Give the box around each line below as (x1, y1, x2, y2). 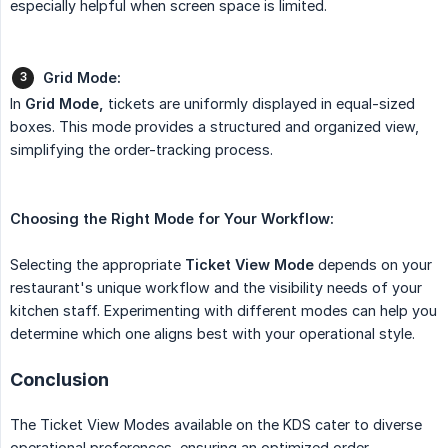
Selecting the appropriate (10, 256, 185, 274)
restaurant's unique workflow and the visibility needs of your (10, 279, 422, 297)
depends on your (314, 256, 432, 274)
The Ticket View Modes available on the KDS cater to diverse (10, 416, 422, 434)
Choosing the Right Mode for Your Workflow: (10, 210, 334, 228)
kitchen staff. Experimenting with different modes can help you (10, 302, 437, 320)
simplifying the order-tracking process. (10, 141, 273, 159)
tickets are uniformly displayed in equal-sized (104, 95, 415, 113)
